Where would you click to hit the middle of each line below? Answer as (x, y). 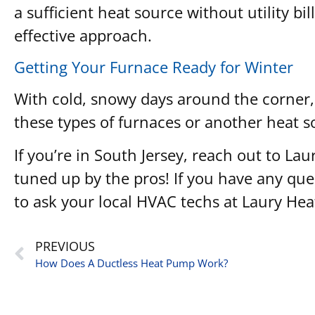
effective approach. (83, 36)
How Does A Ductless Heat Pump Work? (131, 264)
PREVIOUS (65, 246)
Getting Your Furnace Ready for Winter (154, 66)
